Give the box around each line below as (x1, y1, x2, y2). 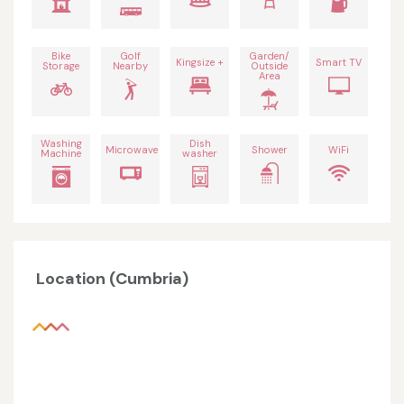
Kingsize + (176, 56, 224, 69)
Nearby (113, 60, 148, 73)
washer (182, 147, 217, 161)
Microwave (106, 143, 158, 157)
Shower (251, 143, 288, 157)
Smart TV (316, 56, 362, 69)
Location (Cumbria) (36, 268, 188, 290)
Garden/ (250, 50, 289, 63)
